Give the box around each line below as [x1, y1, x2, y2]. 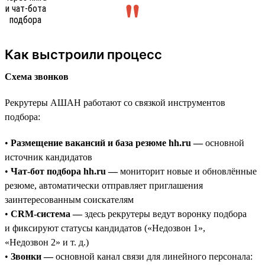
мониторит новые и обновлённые [118, 166, 257, 176]
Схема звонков [5, 71, 69, 82]
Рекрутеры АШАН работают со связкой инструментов [5, 97, 225, 108]
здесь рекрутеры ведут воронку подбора [82, 208, 247, 219]
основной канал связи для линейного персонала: [53, 251, 253, 261]
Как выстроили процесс [5, 46, 162, 62]
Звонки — [11, 251, 53, 261]
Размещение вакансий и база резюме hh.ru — [11, 137, 203, 148]
